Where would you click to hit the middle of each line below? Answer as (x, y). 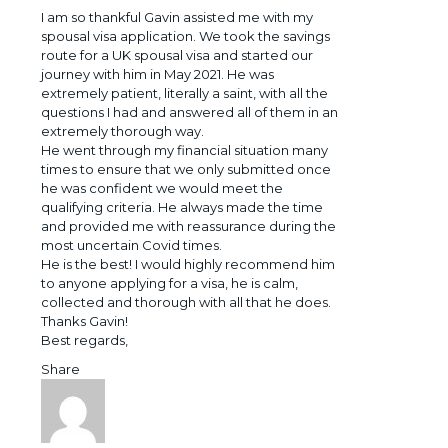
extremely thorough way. (122, 131)
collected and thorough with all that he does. (186, 302)
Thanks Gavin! (84, 321)
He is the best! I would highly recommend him (188, 264)
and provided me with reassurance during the (188, 226)
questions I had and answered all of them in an (189, 112)
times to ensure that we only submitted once (186, 169)
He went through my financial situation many (184, 150)
